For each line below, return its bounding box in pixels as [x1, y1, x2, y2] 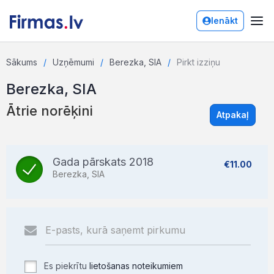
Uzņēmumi [53, 57, 94, 67]
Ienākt [211, 15, 238, 26]
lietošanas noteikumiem [89, 261, 183, 271]
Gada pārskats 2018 [53, 155, 154, 168]
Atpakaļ [217, 109, 249, 120]
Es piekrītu [42, 261, 89, 271]
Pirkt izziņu [177, 57, 220, 67]
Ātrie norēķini [6, 103, 93, 119]
